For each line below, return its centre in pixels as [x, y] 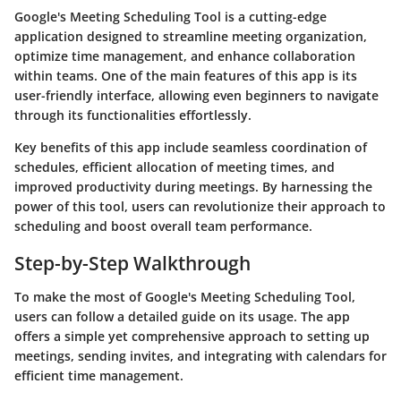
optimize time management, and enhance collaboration [185, 55]
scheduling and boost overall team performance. [163, 226]
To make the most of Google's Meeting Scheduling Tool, [185, 297]
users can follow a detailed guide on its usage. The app [182, 316]
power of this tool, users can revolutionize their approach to [200, 206]
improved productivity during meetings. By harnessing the [193, 186]
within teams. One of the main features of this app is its [186, 75]
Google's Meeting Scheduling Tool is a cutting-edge [171, 16]
